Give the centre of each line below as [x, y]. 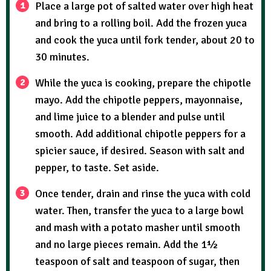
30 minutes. [62, 57]
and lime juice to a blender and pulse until [130, 117]
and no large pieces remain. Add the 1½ [126, 245]
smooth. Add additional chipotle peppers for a [140, 134]
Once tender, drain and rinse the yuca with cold [143, 194]
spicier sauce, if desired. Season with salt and [140, 151]
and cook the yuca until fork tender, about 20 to [145, 40]
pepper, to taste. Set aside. [97, 168]
